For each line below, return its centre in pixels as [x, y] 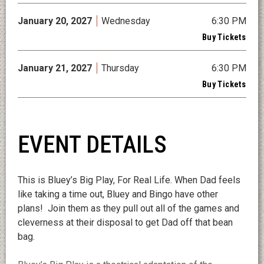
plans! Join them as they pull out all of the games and [128, 209]
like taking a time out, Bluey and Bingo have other [118, 194]
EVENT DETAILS [92, 145]
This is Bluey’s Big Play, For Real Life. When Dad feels [129, 180]
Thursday [120, 68]
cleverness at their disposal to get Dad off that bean [125, 223]
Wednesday [126, 21]
